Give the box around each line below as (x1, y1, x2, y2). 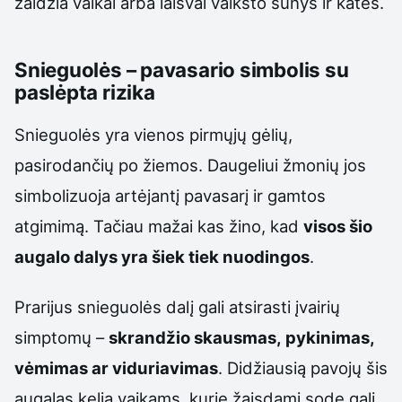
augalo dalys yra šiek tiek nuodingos (14, 247, 310, 267)
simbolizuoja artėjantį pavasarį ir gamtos (14, 186, 326, 206)
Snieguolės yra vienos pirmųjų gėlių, (14, 125, 293, 145)
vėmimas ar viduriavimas (14, 358, 218, 379)
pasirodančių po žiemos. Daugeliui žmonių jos (14, 155, 366, 176)
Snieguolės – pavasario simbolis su (14, 57, 349, 83)
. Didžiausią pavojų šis (218, 358, 388, 379)
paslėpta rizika (14, 80, 155, 105)
